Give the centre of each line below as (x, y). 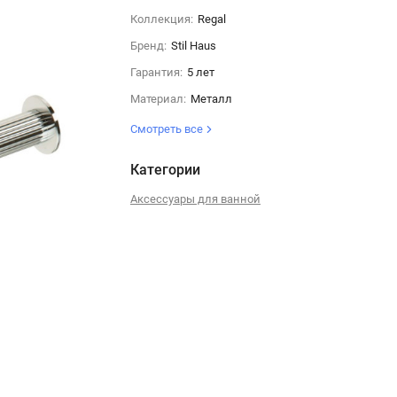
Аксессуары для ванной (195, 199)
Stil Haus (193, 46)
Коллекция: (161, 19)
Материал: (158, 99)
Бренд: (148, 46)
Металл (211, 99)
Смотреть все (167, 129)
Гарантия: (156, 72)
